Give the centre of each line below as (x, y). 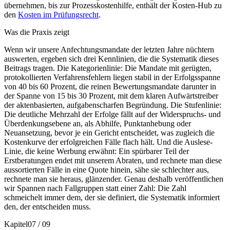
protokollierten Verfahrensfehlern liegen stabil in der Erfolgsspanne (112, 77)
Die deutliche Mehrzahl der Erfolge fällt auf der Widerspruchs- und (112, 114)
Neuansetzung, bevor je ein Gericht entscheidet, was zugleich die (109, 132)
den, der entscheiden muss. (47, 206)
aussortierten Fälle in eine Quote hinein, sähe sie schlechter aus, (107, 169)
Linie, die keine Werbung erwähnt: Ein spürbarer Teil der (97, 151)
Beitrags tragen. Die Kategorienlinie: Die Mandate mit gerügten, (108, 68)
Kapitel (16, 224)
